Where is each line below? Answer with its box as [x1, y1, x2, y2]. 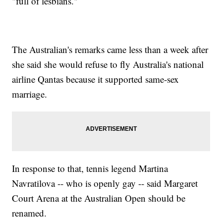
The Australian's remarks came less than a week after [12, 43, 209, 56]
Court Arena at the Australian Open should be [12, 192, 186, 205]
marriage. [12, 88, 48, 101]
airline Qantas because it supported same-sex [12, 73, 179, 86]
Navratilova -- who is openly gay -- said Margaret [12, 177, 198, 190]
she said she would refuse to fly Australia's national [12, 58, 204, 71]
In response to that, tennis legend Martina [12, 162, 168, 175]
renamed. [12, 207, 47, 220]
